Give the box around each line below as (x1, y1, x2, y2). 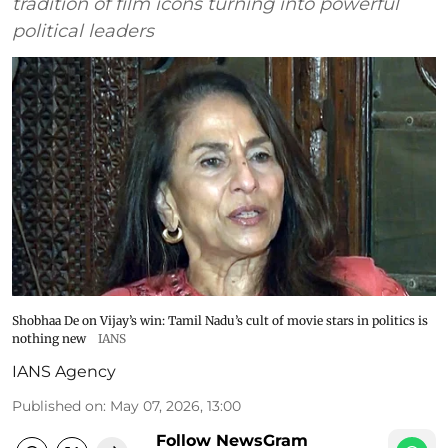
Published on (12, 396, 103, 415)
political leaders (12, 20, 154, 42)
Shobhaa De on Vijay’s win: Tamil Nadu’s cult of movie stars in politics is (12, 312, 428, 328)
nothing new (12, 330, 86, 346)
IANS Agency (12, 361, 116, 381)
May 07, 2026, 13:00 (110, 396, 241, 415)
